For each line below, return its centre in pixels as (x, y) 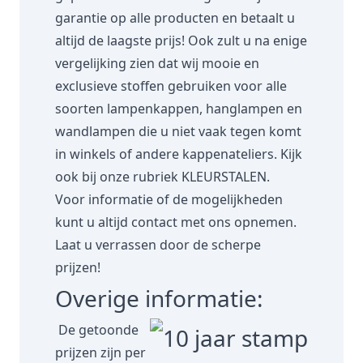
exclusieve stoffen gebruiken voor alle (171, 85)
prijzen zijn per (100, 352)
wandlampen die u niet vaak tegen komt (178, 131)
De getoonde (97, 329)
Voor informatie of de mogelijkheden (169, 199)
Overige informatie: (159, 298)
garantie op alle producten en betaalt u (175, 17)
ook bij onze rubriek (118, 176)
